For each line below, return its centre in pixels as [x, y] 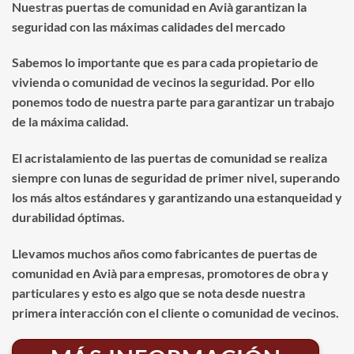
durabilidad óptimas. [68, 217]
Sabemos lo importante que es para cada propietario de [165, 62]
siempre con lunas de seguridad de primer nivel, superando [176, 178]
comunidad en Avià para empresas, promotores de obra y [170, 273]
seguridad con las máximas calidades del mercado [149, 26]
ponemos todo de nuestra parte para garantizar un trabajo [173, 102]
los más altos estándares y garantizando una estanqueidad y [177, 198]
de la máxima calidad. [70, 122]
